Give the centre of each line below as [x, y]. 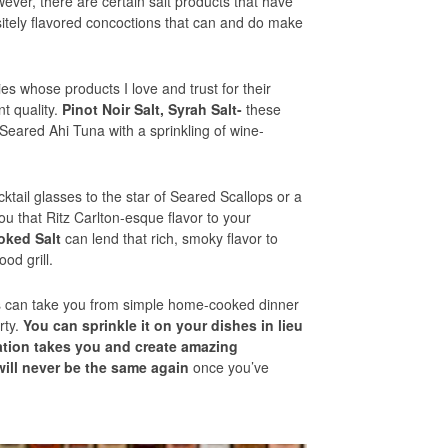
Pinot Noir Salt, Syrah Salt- [152, 108]
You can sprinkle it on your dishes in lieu [163, 324]
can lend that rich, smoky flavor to [169, 237]
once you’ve [231, 366]
